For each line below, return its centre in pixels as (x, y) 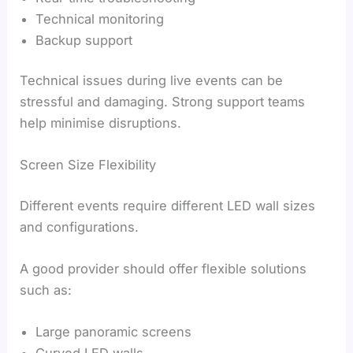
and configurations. (80, 227)
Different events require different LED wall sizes (168, 205)
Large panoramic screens (114, 332)
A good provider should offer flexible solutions (163, 269)
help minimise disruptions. (101, 123)
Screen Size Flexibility (88, 165)
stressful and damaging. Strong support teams (163, 102)
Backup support (84, 40)
